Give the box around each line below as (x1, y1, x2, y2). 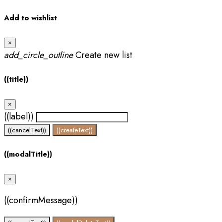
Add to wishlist (4, 12, 57, 23)
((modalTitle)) (4, 148, 52, 160)
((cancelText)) (8, 125, 46, 135)
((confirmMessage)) (4, 193, 78, 207)
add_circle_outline (4, 48, 73, 61)
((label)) (4, 110, 34, 123)
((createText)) (56, 125, 93, 135)
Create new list (73, 48, 132, 61)
